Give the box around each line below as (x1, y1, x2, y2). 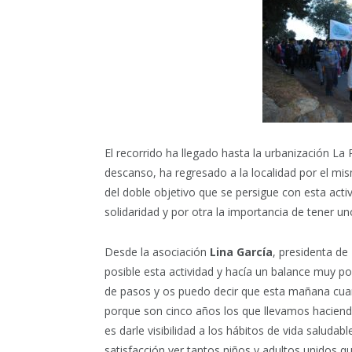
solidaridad (104, 203, 163, 219)
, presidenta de (273, 244, 348, 259)
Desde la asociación (104, 244, 210, 259)
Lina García (210, 244, 273, 259)
